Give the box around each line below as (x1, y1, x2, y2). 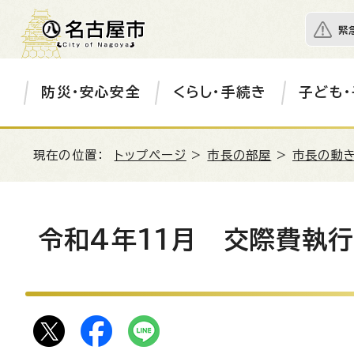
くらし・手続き (172, 85, 267, 99)
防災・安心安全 (41, 85, 141, 99)
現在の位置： (33, 149, 115, 161)
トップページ (114, 149, 186, 161)
